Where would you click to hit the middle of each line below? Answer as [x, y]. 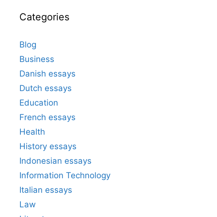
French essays [47, 117]
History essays [48, 146]
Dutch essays [46, 88]
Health [32, 132]
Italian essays [46, 190]
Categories [44, 17]
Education [39, 102]
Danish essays [47, 73]
